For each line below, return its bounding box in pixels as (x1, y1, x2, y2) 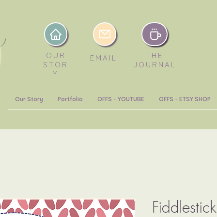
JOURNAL (133, 60, 176, 69)
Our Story (15, 95, 43, 103)
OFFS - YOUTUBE (97, 95, 144, 103)
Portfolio (57, 95, 83, 103)
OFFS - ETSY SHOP (158, 95, 211, 103)
